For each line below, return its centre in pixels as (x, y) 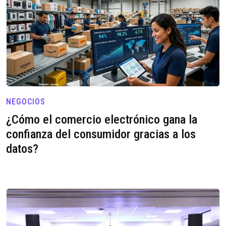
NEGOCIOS (25, 101)
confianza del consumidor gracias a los (101, 134)
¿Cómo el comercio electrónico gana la (102, 119)
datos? (22, 148)
